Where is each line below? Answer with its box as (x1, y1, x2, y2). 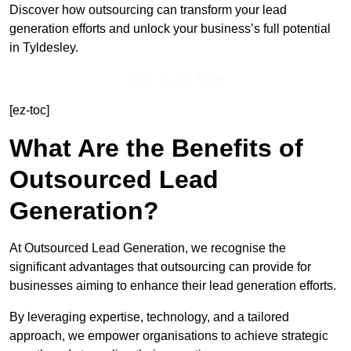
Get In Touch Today (122, 72, 229, 86)
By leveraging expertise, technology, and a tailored (9, 310, 289, 324)
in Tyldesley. (9, 41, 78, 55)
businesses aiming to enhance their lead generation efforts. (9, 279, 336, 293)
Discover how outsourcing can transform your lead (9, 3, 287, 17)
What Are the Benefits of (9, 134, 303, 163)
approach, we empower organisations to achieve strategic (9, 329, 328, 343)
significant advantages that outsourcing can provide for (9, 260, 311, 274)
